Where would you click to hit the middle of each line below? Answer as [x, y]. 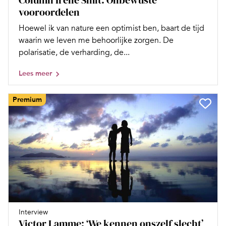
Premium [27, 99]
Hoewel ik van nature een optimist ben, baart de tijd [111, 28]
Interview [33, 212]
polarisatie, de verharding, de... [74, 52]
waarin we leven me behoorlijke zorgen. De [96, 40]
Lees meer [35, 73]
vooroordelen [49, 12]
